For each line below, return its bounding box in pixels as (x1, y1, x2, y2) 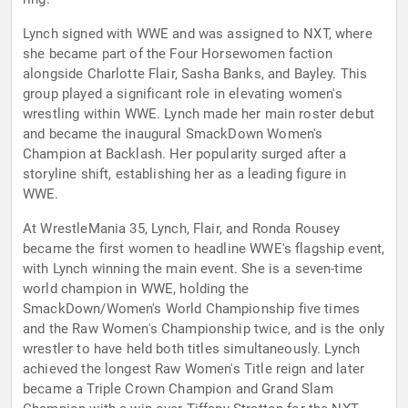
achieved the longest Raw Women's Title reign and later (23, 361, 365, 378)
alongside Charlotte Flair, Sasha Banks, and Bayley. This (23, 66, 368, 83)
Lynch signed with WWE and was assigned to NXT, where (23, 25, 372, 43)
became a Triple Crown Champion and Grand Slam (23, 381, 333, 398)
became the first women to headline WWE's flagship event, (23, 240, 385, 258)
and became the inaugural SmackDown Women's (23, 126, 323, 143)
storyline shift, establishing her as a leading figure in (23, 166, 347, 183)
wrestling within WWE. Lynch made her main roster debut (23, 106, 375, 123)
